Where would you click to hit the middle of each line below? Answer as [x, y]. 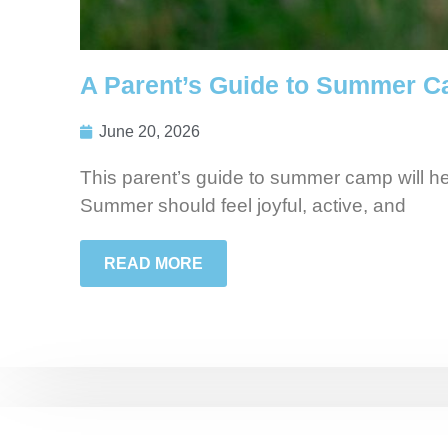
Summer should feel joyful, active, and [243, 206]
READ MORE [153, 264]
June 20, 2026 [149, 132]
